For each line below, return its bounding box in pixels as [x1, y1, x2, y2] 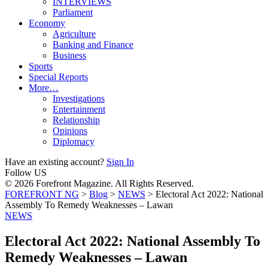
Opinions [53, 126, 87, 136]
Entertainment [53, 104, 105, 114]
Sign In [106, 157, 134, 167]
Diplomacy [53, 136, 95, 147]
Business [53, 50, 86, 60]
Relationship [53, 115, 100, 125]
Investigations [53, 93, 105, 103]
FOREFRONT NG [5, 189, 79, 199]
